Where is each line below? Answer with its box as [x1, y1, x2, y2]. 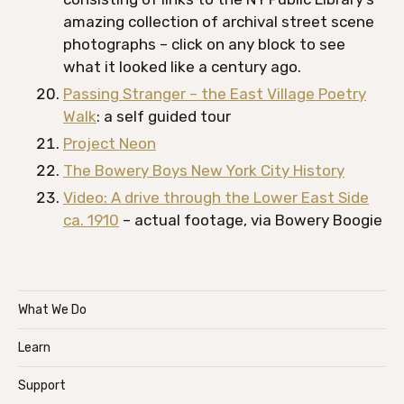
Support [18, 378, 66, 393]
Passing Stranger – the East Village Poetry [63, 85, 366, 103]
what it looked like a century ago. [63, 58, 305, 76]
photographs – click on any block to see [63, 35, 345, 53]
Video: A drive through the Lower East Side [63, 188, 369, 207]
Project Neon [63, 134, 156, 152]
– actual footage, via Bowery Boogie [119, 211, 382, 229]
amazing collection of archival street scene [63, 13, 374, 31]
